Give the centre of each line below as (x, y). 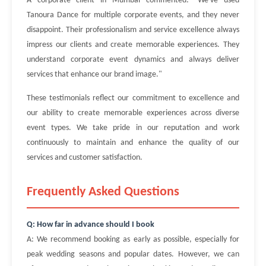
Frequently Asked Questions (103, 192)
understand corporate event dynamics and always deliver (133, 60)
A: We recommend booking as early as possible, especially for (133, 240)
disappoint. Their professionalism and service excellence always (133, 30)
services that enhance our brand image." (94, 75)
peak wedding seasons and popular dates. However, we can (133, 254)
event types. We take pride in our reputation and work (133, 128)
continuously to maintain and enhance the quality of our (133, 143)
